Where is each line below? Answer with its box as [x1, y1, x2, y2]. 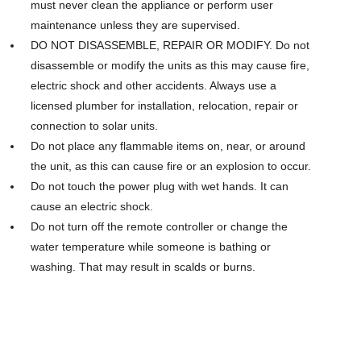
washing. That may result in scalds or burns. [31, 260, 255, 274]
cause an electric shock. [31, 200, 153, 214]
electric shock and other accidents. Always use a [31, 79, 276, 93]
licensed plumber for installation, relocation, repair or [31, 99, 298, 113]
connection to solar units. [31, 119, 158, 133]
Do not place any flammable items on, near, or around [31, 139, 305, 153]
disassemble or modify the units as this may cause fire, [31, 59, 309, 73]
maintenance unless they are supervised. [31, 19, 240, 32]
